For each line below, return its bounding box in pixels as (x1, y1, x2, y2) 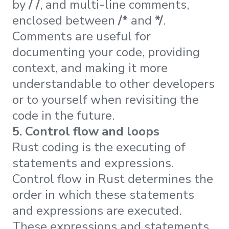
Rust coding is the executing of (12, 139, 186, 155)
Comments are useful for (12, 28, 151, 44)
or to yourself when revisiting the (12, 91, 199, 108)
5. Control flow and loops (12, 123, 159, 140)
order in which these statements (12, 186, 194, 203)
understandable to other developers (12, 75, 215, 92)
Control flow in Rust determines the (12, 170, 213, 187)
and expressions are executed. (12, 202, 181, 219)
